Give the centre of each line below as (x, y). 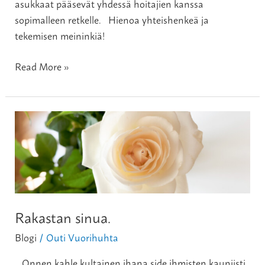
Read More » (42, 66)
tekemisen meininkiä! (62, 35)
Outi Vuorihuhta (83, 237)
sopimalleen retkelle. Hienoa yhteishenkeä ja (112, 20)
